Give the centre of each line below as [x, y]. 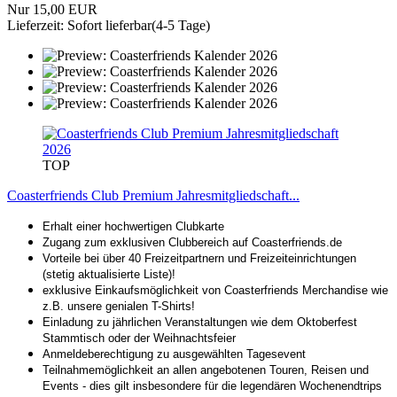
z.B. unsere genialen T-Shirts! [119, 306]
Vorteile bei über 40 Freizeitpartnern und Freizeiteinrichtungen [199, 258]
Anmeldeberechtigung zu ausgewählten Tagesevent [174, 354]
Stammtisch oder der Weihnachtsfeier [139, 338]
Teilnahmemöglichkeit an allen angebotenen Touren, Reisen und [206, 370]
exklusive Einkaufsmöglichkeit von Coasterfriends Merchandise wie [215, 290]
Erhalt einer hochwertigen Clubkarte [133, 226]
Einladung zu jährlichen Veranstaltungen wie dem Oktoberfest [200, 322]
